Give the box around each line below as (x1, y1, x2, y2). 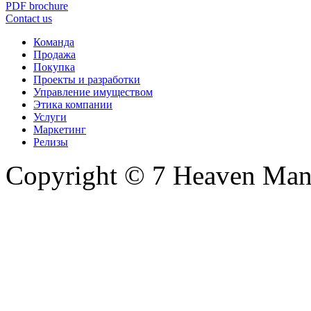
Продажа (33, 48, 76, 60)
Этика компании (33, 98, 112, 110)
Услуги (33, 110, 67, 123)
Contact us (6, 12, 52, 24)
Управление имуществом (33, 85, 153, 98)
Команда (33, 35, 74, 48)
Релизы (33, 135, 68, 148)
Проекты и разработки (33, 73, 140, 85)
